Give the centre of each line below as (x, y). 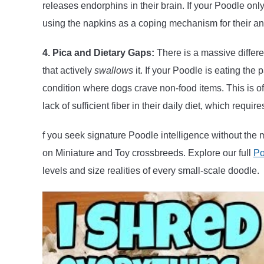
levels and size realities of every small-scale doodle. (151, 170)
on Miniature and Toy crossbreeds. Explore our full (148, 153)
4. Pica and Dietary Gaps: (98, 52)
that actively (68, 70)
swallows (114, 70)
